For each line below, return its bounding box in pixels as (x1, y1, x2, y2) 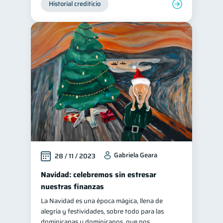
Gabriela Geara (114, 150, 157, 160)
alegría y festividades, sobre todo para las (41, 206, 164, 217)
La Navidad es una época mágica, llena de (41, 196, 163, 206)
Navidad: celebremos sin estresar (41, 169, 156, 181)
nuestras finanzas (41, 181, 104, 193)
